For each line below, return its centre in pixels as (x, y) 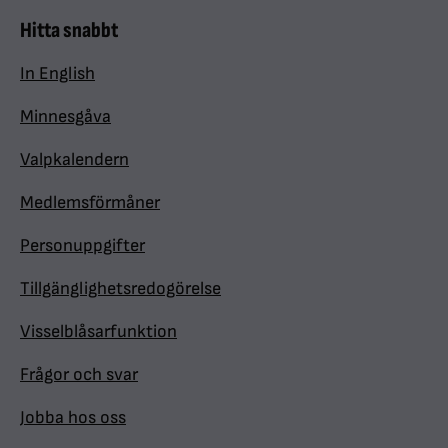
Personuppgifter (82, 245)
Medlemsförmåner (90, 202)
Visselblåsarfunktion (98, 331)
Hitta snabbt (69, 30)
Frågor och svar (79, 374)
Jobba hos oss (73, 417)
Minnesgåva (65, 116)
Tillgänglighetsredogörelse (120, 288)
